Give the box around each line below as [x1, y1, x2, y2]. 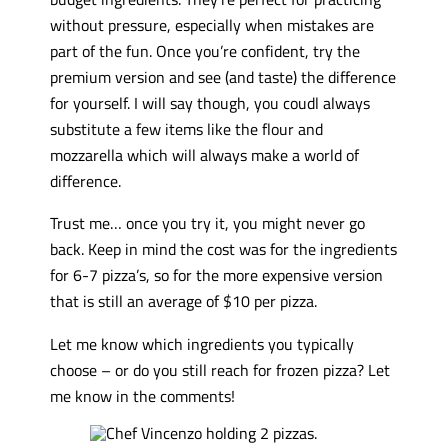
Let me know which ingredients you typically [49, 330, 354, 356]
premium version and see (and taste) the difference [49, 63, 396, 89]
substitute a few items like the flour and [49, 115, 323, 141]
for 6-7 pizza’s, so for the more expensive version [49, 262, 383, 288]
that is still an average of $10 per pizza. [49, 288, 317, 314]
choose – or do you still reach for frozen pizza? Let [49, 356, 390, 382]
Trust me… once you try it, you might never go [49, 210, 365, 236]
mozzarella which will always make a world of [49, 141, 359, 167]
